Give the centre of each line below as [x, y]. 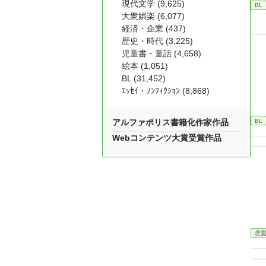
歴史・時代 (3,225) [157, 41]
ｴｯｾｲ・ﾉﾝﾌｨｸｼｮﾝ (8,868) [166, 91]
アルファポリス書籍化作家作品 [170, 122]
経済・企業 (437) [154, 28]
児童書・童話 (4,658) [161, 53]
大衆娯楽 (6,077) [153, 16]
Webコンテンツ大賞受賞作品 [167, 138]
